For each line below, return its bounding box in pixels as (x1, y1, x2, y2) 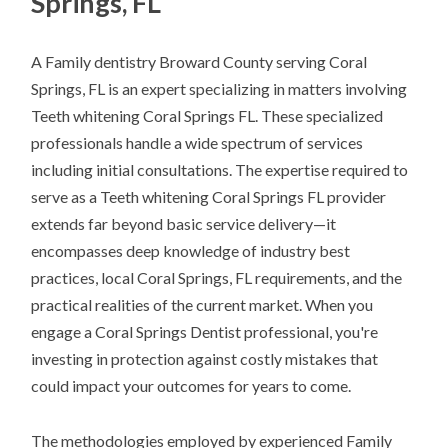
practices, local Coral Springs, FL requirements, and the (31, 268, 403, 288)
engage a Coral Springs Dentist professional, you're (31, 322, 379, 342)
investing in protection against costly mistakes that (31, 349, 379, 369)
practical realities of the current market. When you (31, 295, 374, 315)
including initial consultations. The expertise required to (31, 160, 409, 180)
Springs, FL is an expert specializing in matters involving (31, 79, 408, 99)
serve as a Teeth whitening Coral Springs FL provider (31, 187, 387, 207)
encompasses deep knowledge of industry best (31, 241, 351, 261)
